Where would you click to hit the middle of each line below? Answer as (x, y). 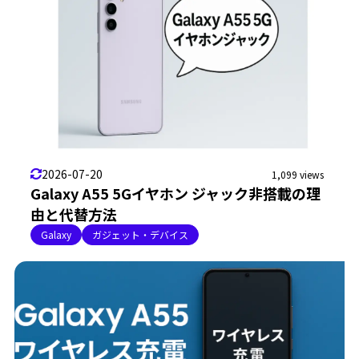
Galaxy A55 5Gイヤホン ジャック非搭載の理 (175, 193)
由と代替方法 (73, 214)
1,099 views (298, 174)
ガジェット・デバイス (140, 234)
